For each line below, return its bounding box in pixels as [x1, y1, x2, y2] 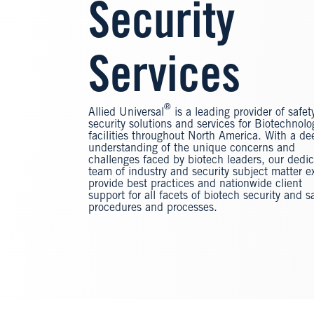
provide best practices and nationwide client [88, 178, 302, 190]
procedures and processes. [88, 202, 217, 214]
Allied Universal [88, 107, 164, 118]
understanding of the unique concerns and [88, 142, 295, 154]
